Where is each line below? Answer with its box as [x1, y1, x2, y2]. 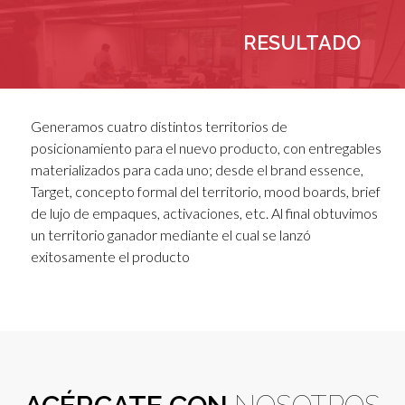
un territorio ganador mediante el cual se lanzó [30, 226, 311, 244]
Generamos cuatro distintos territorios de [30, 118, 287, 136]
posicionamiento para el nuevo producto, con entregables [30, 139, 381, 157]
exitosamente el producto [30, 248, 190, 266]
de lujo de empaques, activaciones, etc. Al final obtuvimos [30, 204, 378, 222]
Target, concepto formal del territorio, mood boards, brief [30, 183, 381, 201]
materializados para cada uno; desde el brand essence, [30, 161, 363, 179]
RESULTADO [242, 32, 361, 55]
